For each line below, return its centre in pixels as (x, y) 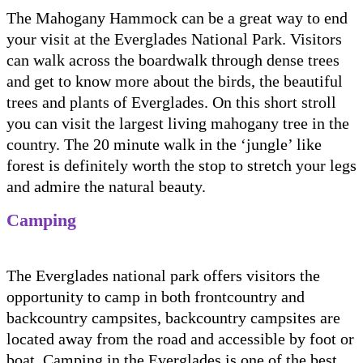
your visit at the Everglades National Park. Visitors (174, 39)
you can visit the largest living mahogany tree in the (178, 124)
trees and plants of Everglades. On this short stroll (171, 102)
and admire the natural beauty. (106, 187)
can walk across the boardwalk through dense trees (173, 60)
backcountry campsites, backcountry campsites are (173, 318)
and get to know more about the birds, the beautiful (175, 81)
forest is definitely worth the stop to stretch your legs (181, 166)
